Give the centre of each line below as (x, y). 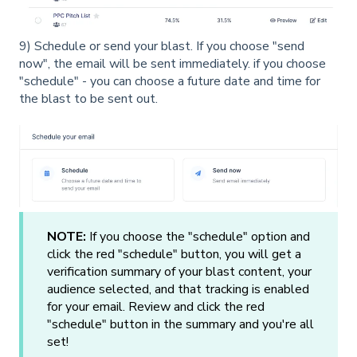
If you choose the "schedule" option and (198, 236)
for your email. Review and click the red (156, 306)
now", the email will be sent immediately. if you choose (173, 63)
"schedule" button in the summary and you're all (180, 324)
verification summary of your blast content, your (179, 271)
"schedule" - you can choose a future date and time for (170, 81)
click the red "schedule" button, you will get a (174, 254)
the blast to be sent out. (88, 98)
